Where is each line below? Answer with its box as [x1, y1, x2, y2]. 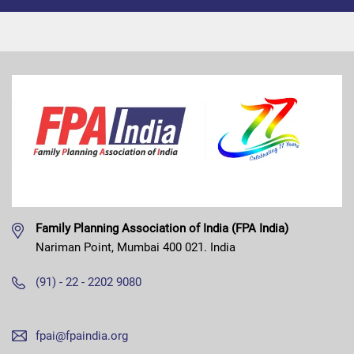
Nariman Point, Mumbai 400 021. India [36, 240, 235, 255]
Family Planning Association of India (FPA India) [36, 221, 288, 236]
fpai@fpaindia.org [36, 329, 128, 344]
